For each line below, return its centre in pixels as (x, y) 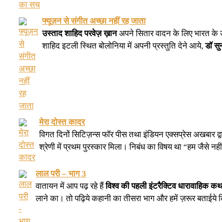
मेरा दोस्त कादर (62, 122)
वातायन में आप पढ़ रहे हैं (71, 186)
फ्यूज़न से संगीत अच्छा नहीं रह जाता (94, 21)
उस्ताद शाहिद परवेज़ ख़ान (80, 33)
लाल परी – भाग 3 (61, 173)
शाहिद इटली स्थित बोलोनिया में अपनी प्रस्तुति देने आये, (124, 46)
